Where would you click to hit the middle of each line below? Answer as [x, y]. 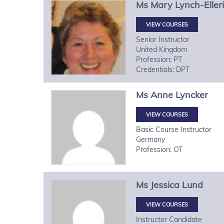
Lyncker [192, 94]
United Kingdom [161, 49]
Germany [150, 139]
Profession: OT [159, 149]
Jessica [165, 184]
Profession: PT [159, 59]
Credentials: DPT [163, 69]
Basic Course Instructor [174, 129]
